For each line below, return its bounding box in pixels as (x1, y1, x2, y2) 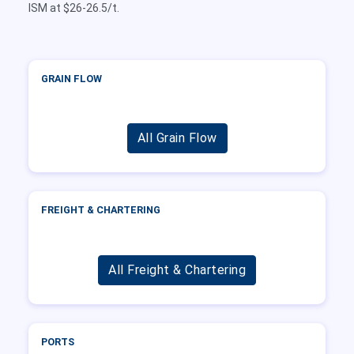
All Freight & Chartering (108, 262, 246, 277)
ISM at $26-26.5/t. (28, 2, 119, 14)
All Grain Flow (137, 130, 217, 146)
